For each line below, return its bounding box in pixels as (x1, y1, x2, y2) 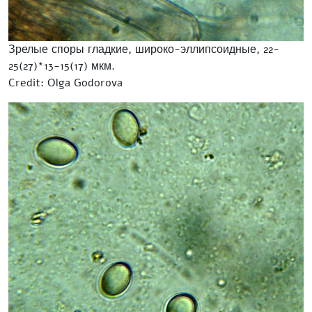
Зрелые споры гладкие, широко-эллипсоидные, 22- (8, 42, 279, 58)
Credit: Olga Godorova (8, 75, 123, 91)
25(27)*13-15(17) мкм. (8, 58, 115, 75)
